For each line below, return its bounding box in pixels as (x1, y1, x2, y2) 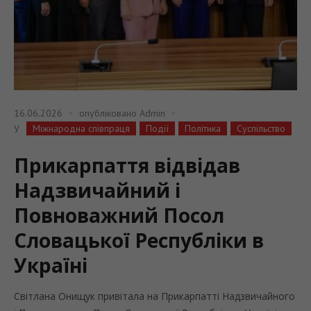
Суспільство (237, 121, 285, 135)
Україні (14, 251, 87, 278)
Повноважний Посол (14, 201, 224, 228)
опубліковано (79, 107, 140, 120)
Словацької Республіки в (14, 226, 264, 253)
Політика (185, 121, 221, 135)
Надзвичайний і (14, 176, 180, 203)
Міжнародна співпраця (33, 121, 130, 135)
